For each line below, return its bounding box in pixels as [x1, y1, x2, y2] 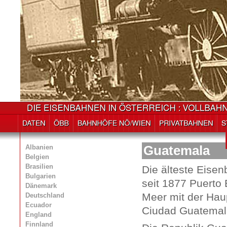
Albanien [25, 143, 53, 151]
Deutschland [25, 192, 64, 199]
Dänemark [25, 182, 57, 190]
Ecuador [25, 201, 52, 209]
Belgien [25, 153, 49, 161]
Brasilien [25, 163, 53, 170]
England [25, 211, 52, 218]
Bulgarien [25, 172, 56, 180]
